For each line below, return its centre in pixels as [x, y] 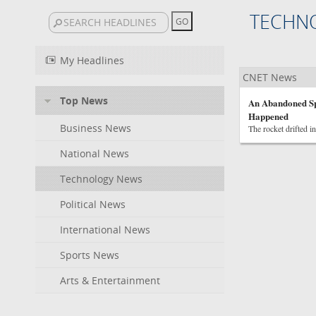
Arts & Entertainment [110, 280]
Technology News [101, 179]
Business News [96, 128]
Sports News [90, 255]
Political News [93, 204]
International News [105, 230]
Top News [84, 101]
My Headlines [92, 60]
